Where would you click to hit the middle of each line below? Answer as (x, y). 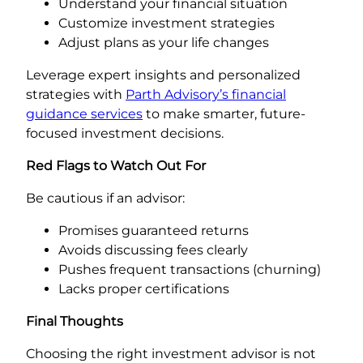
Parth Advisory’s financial (206, 94)
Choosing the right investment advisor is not (171, 353)
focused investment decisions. (125, 133)
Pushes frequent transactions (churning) (190, 269)
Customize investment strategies (167, 23)
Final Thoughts (75, 321)
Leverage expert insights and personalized (163, 75)
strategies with (76, 94)
